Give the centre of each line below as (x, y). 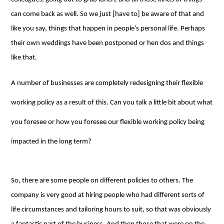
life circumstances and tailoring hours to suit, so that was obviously (111, 209)
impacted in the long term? (51, 141)
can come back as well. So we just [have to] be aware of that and (108, 14)
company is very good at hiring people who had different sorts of (108, 195)
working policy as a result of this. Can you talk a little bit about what (112, 102)
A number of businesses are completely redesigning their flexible (107, 83)
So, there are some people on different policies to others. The (102, 180)
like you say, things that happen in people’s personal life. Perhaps (108, 29)
